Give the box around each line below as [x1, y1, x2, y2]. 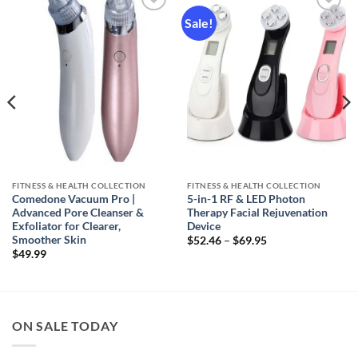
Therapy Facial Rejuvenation [186, 205, 328, 219]
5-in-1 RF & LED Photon [186, 192, 305, 205]
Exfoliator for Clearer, [11, 219, 121, 233]
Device [186, 219, 221, 233]
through [265, 265, 306, 278]
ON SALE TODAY [12, 317, 118, 333]
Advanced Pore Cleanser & [11, 205, 144, 219]
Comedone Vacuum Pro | [11, 192, 135, 205]
